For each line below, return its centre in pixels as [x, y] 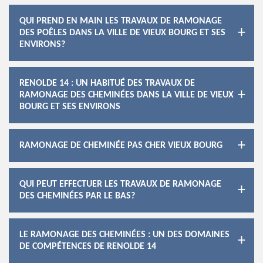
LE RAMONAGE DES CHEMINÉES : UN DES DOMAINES [124, 235]
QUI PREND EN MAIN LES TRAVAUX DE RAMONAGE [121, 21]
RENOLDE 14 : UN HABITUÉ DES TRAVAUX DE [107, 83]
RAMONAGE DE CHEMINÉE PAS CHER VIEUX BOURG [121, 146]
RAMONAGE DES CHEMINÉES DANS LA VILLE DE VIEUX [127, 95]
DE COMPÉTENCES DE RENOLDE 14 [88, 247]
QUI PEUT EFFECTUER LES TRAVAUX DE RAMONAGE [120, 184]
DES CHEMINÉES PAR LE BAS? [77, 196]
